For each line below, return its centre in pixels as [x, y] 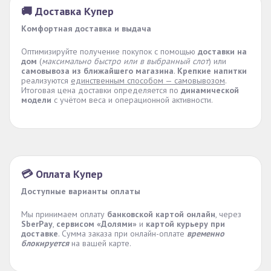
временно [206, 233]
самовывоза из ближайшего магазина [97, 71]
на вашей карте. [100, 243]
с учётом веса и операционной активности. [132, 100]
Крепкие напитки [212, 71]
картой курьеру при [185, 224]
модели [36, 100]
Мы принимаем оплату [64, 214]
